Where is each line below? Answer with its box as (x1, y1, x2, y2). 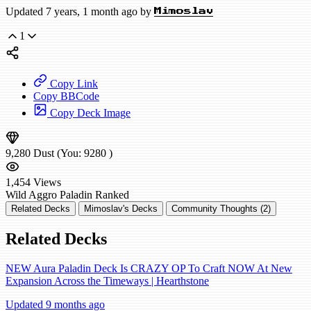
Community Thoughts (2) (171, 203, 271, 215)
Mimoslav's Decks (84, 203, 158, 215)
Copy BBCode (33, 90, 99, 103)
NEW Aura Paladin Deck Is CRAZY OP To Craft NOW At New (6, 262, 292, 274)
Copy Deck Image (47, 107, 131, 119)
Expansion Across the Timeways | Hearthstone (6, 275, 209, 287)
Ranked (95, 189, 129, 201)
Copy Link (47, 78, 98, 90)
